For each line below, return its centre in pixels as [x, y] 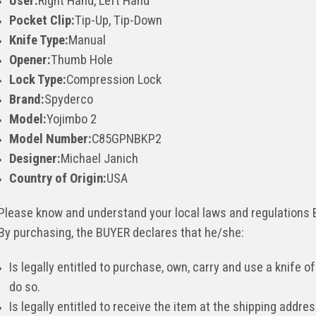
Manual [87, 40]
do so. [25, 287]
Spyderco [69, 99]
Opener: [30, 60]
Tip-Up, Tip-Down [119, 20]
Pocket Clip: [42, 20]
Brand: [27, 99]
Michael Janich [100, 158]
